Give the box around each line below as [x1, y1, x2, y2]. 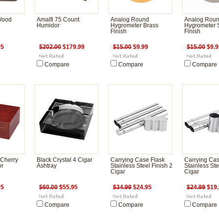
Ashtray [37, 163, 57, 169]
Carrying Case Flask [110, 157, 165, 163]
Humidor [37, 22, 60, 28]
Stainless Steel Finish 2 [110, 163, 173, 169]
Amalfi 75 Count [37, 17, 79, 22]
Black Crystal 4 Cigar [37, 157, 92, 163]
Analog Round [110, 17, 149, 22]
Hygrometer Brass [110, 22, 158, 28]
